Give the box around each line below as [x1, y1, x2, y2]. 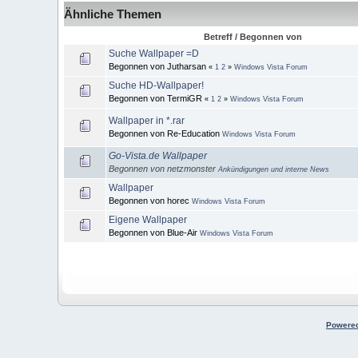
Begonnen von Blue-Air [109, 228, 200, 238]
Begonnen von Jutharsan [109, 62, 209, 72]
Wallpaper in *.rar [109, 115, 185, 127]
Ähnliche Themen [64, 7, 161, 22]
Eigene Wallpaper [109, 214, 187, 226]
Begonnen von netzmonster [109, 164, 218, 174]
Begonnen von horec [109, 196, 192, 206]
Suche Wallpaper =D [109, 48, 199, 60]
